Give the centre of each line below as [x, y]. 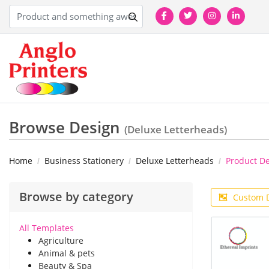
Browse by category [76, 197]
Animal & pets [67, 253]
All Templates [47, 228]
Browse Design [67, 128]
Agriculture [61, 241]
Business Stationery [84, 161]
